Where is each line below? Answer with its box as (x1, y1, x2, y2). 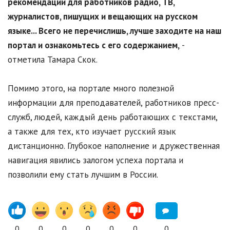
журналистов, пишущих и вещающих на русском (8, 11, 198, 23)
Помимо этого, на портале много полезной (8, 83, 174, 94)
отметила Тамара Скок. (8, 54, 98, 66)
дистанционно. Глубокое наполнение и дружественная (8, 140, 220, 152)
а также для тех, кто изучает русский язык (8, 126, 176, 138)
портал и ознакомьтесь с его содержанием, (8, 40, 180, 51)
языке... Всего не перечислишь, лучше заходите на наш (8, 25, 221, 37)
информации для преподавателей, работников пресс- (8, 97, 219, 109)
